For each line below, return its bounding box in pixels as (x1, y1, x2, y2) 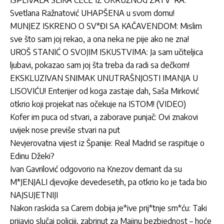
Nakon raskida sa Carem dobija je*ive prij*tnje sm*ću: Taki (10, 202, 207, 213)
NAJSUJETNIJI (10, 189, 58, 200)
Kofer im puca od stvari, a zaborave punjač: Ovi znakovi (10, 111, 198, 122)
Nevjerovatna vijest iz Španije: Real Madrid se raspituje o (10, 137, 204, 148)
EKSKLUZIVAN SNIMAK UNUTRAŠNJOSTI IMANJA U (10, 72, 198, 83)
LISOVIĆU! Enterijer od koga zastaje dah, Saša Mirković (10, 85, 199, 96)
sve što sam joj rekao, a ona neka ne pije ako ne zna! (10, 33, 189, 44)
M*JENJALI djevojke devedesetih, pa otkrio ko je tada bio (10, 176, 207, 187)
